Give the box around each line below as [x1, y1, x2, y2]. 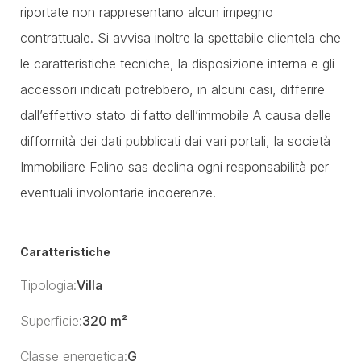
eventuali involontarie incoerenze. [20, 185, 216, 201]
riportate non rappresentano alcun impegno [20, 4, 273, 20]
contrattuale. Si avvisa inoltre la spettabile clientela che [20, 30, 341, 46]
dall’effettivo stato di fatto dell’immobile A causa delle [20, 107, 331, 123]
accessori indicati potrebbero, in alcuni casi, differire [20, 81, 325, 98]
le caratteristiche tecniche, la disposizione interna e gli [20, 56, 334, 72]
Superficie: [20, 313, 82, 329]
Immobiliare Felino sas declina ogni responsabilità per [20, 159, 329, 175]
